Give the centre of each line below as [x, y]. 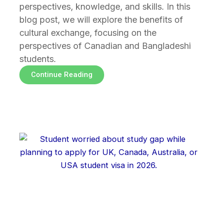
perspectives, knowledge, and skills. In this [105, 7]
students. [38, 59]
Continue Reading [62, 75]
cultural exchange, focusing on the [88, 33]
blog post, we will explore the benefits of [101, 20]
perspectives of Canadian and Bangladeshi [105, 46]
